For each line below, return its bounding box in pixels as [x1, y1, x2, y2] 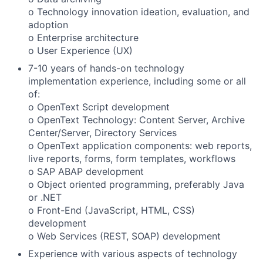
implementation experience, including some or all [28, 75, 246, 87]
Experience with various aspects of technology [28, 247, 237, 259]
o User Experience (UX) [28, 44, 133, 56]
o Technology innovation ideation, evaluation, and [28, 5, 249, 18]
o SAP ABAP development [28, 165, 144, 177]
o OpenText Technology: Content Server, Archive [28, 113, 245, 126]
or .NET [28, 191, 62, 203]
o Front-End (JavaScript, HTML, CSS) [28, 204, 195, 216]
